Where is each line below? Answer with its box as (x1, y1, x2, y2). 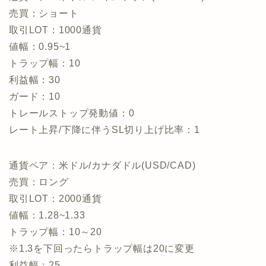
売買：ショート (9, 8, 79, 18)
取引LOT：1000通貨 (9, 24, 102, 35)
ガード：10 (9, 91, 61, 102)
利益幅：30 (9, 74, 61, 85)
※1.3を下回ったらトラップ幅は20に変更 (9, 243, 195, 254)
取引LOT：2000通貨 (9, 193, 102, 204)
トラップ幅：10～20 (9, 226, 102, 237)
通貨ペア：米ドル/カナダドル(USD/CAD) (9, 160, 196, 170)
